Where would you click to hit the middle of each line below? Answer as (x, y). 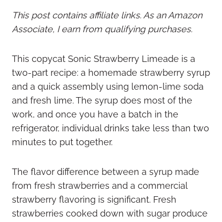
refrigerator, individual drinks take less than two (111, 128)
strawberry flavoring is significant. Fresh (94, 200)
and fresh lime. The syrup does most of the (102, 101)
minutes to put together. (62, 142)
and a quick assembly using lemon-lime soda (108, 87)
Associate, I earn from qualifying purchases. (102, 29)
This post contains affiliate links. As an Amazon (107, 15)
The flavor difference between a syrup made (106, 172)
